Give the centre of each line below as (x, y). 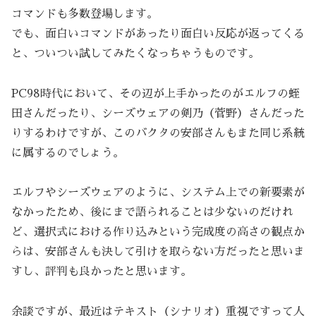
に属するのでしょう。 (68, 153)
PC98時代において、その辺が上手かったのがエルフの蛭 (156, 93)
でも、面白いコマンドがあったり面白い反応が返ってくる (158, 34)
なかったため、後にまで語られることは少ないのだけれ (152, 213)
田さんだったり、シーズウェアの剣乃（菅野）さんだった (158, 113)
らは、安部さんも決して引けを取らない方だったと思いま (158, 252)
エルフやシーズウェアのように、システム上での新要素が (158, 193)
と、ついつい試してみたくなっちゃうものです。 (135, 53)
